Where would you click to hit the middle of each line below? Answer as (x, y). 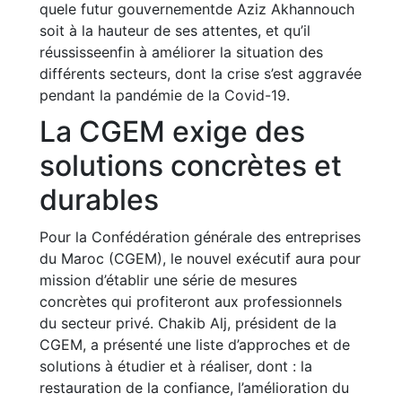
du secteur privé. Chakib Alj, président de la (188, 323)
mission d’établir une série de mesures (168, 280)
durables (99, 200)
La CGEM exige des (172, 131)
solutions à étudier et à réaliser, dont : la (176, 366)
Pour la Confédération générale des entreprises (200, 237)
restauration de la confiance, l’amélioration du (194, 388)
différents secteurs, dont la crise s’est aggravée (201, 74)
